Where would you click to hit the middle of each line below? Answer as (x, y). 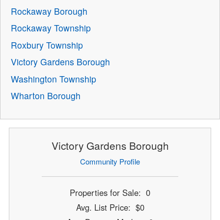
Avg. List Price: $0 (110, 207)
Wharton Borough (46, 96)
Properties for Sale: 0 (110, 193)
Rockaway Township (51, 28)
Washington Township (54, 79)
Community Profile (110, 161)
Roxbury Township (47, 45)
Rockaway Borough (49, 11)
